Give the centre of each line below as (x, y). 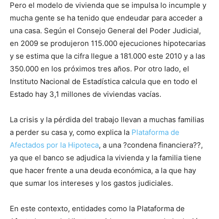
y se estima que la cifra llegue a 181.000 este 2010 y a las (108, 56)
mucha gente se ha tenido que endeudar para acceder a (106, 18)
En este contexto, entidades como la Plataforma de (97, 209)
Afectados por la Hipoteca (54, 145)
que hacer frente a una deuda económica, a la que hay (103, 171)
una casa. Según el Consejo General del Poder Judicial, (105, 31)
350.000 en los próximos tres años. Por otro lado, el (99, 69)
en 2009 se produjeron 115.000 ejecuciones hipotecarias (108, 44)
